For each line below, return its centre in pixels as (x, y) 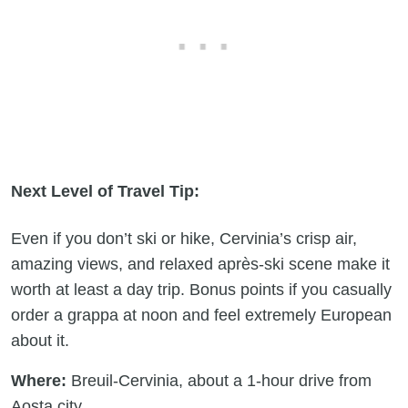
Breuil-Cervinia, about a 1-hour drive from (219, 380)
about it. (40, 340)
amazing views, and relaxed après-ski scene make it (200, 264)
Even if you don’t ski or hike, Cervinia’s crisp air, (184, 238)
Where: (39, 380)
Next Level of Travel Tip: (105, 191)
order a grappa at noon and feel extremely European (201, 315)
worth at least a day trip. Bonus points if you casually (201, 289)
